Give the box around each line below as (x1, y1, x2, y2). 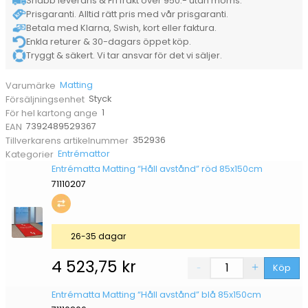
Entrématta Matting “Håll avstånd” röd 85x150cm (51, 162, 263, 175)
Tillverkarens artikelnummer (5, 134, 129, 146)
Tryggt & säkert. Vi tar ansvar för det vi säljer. (26, 49, 222, 62)
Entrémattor (58, 148, 111, 160)
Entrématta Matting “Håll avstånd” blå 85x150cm (51, 288, 261, 300)
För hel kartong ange (5, 107, 98, 119)
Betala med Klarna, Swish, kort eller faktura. (26, 22, 217, 34)
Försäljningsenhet (5, 93, 85, 105)
